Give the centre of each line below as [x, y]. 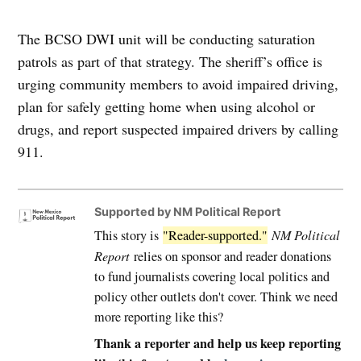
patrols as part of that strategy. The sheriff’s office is [170, 62]
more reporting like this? [160, 317]
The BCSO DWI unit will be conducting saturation [167, 39]
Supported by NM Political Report [187, 212]
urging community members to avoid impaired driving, [178, 84]
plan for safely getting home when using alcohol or [167, 107]
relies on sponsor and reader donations [230, 257]
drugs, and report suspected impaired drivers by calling [178, 129]
